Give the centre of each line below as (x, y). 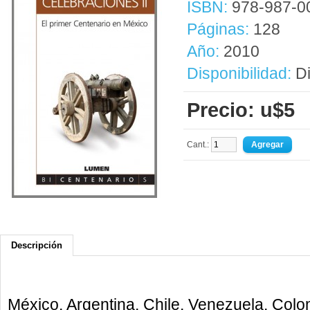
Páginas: (218, 29)
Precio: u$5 (241, 110)
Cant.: (199, 145)
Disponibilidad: (239, 73)
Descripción (37, 245)
